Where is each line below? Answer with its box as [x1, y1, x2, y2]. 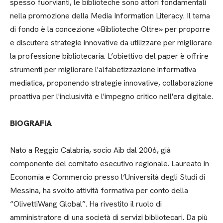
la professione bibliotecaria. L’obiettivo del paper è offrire [9, 51, 209, 61]
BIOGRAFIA [9, 118, 52, 128]
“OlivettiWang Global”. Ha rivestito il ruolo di [9, 199, 162, 209]
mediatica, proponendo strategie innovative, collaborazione [9, 78, 213, 88]
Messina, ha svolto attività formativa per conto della [9, 185, 188, 196]
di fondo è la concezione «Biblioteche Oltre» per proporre [9, 24, 210, 34]
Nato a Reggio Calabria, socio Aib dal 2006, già [9, 145, 171, 155]
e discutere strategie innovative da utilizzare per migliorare [9, 37, 212, 48]
